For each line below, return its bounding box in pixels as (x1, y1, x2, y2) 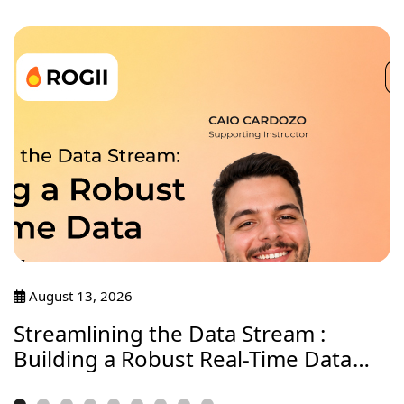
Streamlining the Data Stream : (14, 317, 326, 348)
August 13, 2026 (25, 286, 133, 305)
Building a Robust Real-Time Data (14, 343, 353, 373)
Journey (14, 368, 93, 399)
